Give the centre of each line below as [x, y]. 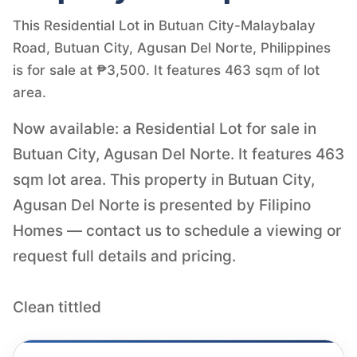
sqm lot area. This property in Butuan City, [164, 179]
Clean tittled [57, 307]
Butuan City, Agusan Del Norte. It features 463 [178, 154]
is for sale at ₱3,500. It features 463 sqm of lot [166, 70]
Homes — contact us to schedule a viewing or [177, 230]
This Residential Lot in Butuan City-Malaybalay [164, 25]
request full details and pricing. [124, 256]
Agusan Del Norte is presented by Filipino [162, 205]
